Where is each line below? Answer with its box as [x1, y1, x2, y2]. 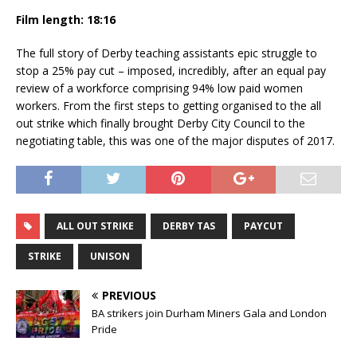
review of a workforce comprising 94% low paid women [16, 80, 303, 96]
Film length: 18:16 [16, 12, 116, 28]
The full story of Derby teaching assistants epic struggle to [16, 45, 317, 61]
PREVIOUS [102, 288, 156, 304]
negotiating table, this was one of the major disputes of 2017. [16, 133, 335, 149]
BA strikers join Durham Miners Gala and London [92, 306, 327, 321]
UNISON [90, 249, 130, 264]
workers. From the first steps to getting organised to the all [16, 98, 321, 114]
